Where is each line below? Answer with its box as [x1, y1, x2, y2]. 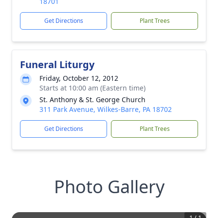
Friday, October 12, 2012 [39, 73, 118, 83]
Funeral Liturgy [20, 58, 94, 71]
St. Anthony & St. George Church [39, 95, 145, 104]
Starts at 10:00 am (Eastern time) [39, 83, 145, 92]
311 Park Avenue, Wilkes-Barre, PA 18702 [39, 105, 172, 114]
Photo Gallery [54, 175, 164, 199]
